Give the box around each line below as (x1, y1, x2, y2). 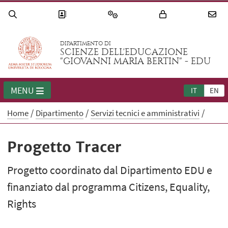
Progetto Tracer (7, 138, 122, 157)
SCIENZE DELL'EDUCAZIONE (60, 47, 188, 58)
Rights (7, 196, 37, 211)
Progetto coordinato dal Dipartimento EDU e (7, 163, 213, 178)
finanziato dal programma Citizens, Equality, (7, 180, 210, 194)
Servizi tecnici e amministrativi (91, 107, 200, 119)
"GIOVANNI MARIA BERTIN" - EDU (60, 56, 211, 67)
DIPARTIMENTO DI (60, 40, 111, 47)
